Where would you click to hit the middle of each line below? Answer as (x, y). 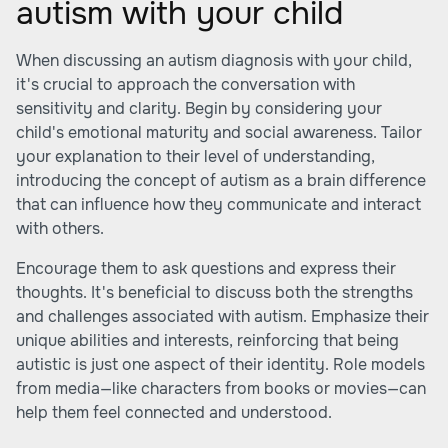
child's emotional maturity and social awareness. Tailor (219, 132)
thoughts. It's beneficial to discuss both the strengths (214, 292)
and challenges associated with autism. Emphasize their (222, 316)
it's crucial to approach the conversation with (185, 84)
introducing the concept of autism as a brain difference (221, 180)
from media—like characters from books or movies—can (221, 388)
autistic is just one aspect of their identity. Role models (220, 364)
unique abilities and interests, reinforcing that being (207, 340)
